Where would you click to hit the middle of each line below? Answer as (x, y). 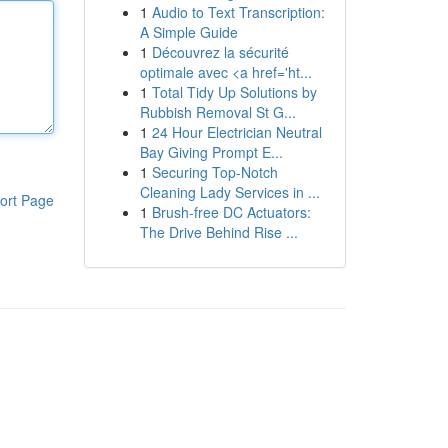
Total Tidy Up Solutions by (234, 92)
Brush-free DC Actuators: (231, 212)
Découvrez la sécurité (220, 52)
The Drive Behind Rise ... (218, 232)
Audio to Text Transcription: (238, 12)
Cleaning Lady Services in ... (229, 192)
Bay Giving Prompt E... (211, 152)
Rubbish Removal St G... (217, 112)
